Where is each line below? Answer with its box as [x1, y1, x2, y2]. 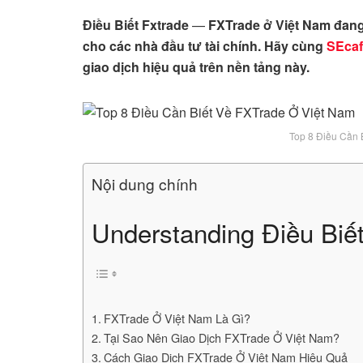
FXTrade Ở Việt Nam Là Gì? [103, 310, 250, 327]
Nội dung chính [92, 172, 198, 194]
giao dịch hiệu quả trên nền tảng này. [83, 57, 310, 76]
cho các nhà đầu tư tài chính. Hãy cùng [83, 36, 327, 55]
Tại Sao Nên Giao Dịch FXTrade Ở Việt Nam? [103, 329, 340, 347]
